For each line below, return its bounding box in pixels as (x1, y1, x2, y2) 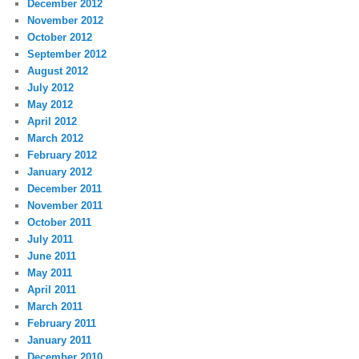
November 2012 (27, 14, 104, 27)
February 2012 (27, 149, 98, 162)
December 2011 (27, 183, 103, 196)
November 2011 (27, 200, 103, 212)
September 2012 (27, 48, 107, 61)
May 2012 (27, 99, 74, 111)
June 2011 (27, 250, 77, 263)
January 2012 (27, 166, 93, 179)
